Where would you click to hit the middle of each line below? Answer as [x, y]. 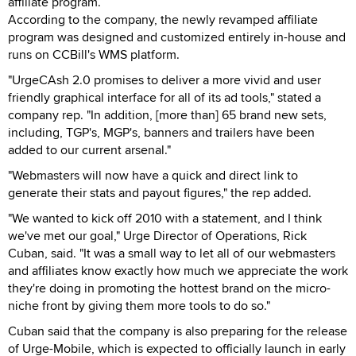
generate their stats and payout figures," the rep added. [160, 192]
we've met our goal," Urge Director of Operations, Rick [157, 235]
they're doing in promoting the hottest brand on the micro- [169, 288]
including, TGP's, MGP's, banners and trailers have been [161, 132]
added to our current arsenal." [89, 149]
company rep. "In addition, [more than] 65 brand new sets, [167, 114]
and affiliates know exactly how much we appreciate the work [178, 270]
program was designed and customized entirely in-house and [177, 37]
